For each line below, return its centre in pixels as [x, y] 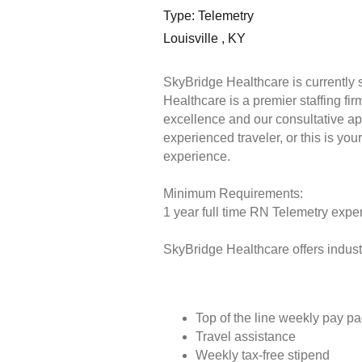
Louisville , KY [204, 39]
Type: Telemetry [208, 16]
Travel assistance [245, 337]
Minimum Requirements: [233, 194]
